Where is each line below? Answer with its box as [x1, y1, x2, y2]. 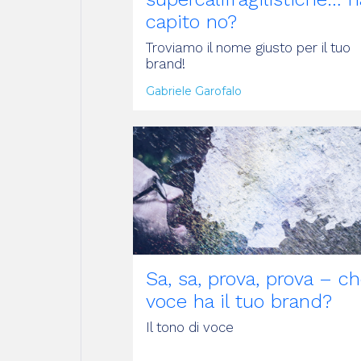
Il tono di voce [146, 318, 234, 335]
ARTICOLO [150, 103, 203, 116]
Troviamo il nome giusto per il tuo [146, 39, 351, 56]
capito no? [146, 10, 237, 33]
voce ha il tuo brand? [146, 289, 332, 313]
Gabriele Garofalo [146, 83, 242, 98]
